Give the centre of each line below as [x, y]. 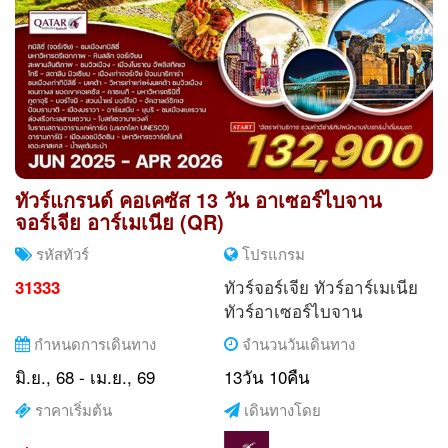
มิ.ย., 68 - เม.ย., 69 [85, 376]
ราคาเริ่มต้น [71, 409]
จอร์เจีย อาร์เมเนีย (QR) [119, 221]
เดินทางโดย [280, 409]
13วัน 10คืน [267, 376]
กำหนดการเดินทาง [93, 343]
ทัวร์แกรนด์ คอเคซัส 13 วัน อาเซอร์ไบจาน [198, 199]
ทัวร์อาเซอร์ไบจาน [293, 310]
